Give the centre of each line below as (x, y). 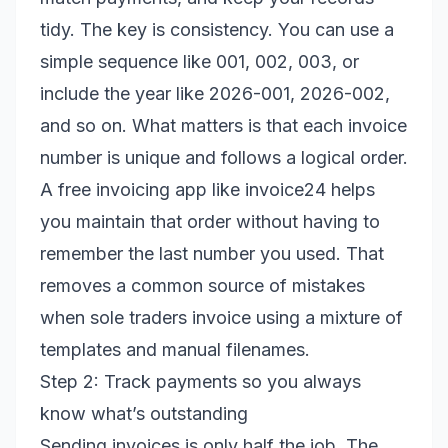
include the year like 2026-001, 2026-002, (215, 93)
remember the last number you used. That (212, 253)
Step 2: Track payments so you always (200, 381)
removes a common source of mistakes (202, 285)
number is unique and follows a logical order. (224, 157)
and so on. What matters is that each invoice (223, 125)
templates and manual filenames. (175, 349)
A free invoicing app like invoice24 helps (207, 189)
